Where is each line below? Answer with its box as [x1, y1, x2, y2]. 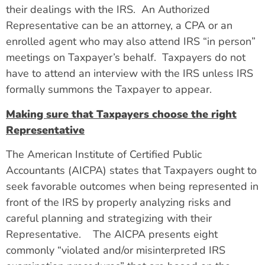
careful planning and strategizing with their [6, 211, 212, 226]
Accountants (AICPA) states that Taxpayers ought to [6, 163, 257, 178]
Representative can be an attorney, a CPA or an [6, 18, 232, 33]
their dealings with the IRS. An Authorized [6, 2, 210, 17]
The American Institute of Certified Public [6, 147, 202, 162]
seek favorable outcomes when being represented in [6, 179, 258, 194]
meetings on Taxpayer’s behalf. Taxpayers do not [6, 50, 245, 65]
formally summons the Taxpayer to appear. [6, 82, 212, 97]
